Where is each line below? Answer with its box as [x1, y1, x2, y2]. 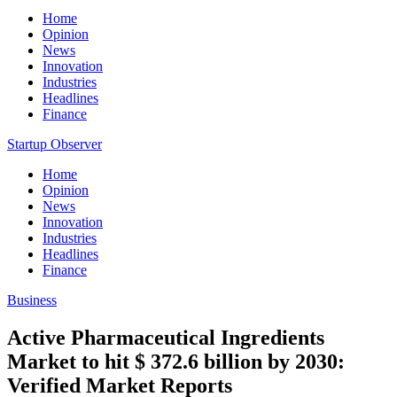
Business [7, 292, 57, 307]
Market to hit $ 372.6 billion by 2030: [7, 349, 345, 373]
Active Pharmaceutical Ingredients [7, 325, 324, 349]
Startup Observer [7, 136, 102, 152]
